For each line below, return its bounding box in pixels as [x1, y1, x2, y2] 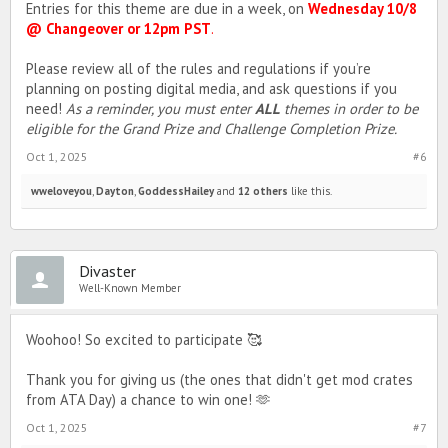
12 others [238, 183, 288, 198]
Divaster [79, 260, 136, 281]
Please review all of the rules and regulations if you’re [26, 58, 371, 78]
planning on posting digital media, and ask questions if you [26, 78, 397, 98]
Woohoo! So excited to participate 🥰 [26, 329, 262, 349]
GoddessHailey [138, 183, 214, 198]
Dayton [96, 183, 134, 198]
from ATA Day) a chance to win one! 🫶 [26, 389, 271, 409]
